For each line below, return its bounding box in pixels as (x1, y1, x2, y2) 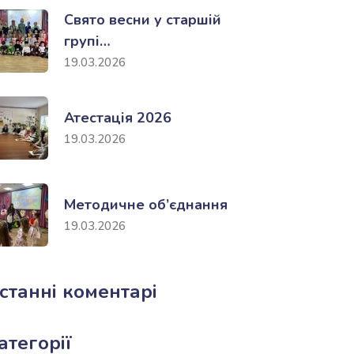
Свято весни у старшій (64, 10, 221, 29)
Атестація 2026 (64, 107, 171, 127)
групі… (64, 32, 111, 51)
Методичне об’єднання (64, 194, 228, 214)
